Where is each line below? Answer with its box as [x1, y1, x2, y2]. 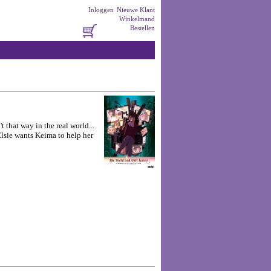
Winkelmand [119, 15, 155, 22]
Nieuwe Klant [117, 6, 155, 13]
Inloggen [88, 6, 114, 13]
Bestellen [130, 24, 155, 31]
